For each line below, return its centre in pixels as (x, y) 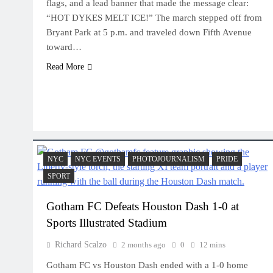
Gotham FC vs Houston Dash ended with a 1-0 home (147, 265)
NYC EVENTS (98, 159)
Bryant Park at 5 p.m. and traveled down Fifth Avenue (149, 32)
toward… (64, 47)
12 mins (212, 245)
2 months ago (144, 245)
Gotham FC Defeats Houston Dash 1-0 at (143, 206)
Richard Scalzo (81, 245)
